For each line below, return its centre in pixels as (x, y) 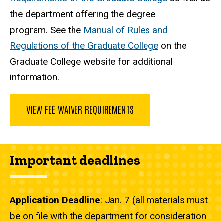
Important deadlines (75, 160)
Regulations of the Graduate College (84, 46)
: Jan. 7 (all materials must (154, 200)
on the (172, 46)
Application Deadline (55, 200)
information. (35, 77)
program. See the (47, 30)
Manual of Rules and (126, 30)
